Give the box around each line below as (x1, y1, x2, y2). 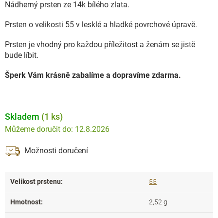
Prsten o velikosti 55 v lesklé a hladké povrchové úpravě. (5, 20, 197, 29)
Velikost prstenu (10, 178, 61, 185)
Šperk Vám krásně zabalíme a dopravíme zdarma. (5, 71, 183, 80)
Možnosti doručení (24, 146, 88, 155)
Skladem (5, 111, 41, 122)
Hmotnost (10, 198, 41, 206)
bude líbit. (5, 51, 40, 60)
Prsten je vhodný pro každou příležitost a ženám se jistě (5, 40, 195, 49)
